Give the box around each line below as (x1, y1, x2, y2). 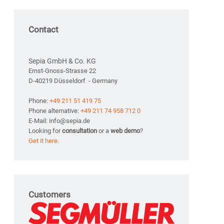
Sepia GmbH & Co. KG (28, 57, 96, 65)
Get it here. (28, 137, 59, 145)
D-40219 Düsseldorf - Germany (28, 77, 117, 85)
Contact (28, 24, 58, 35)
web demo (110, 127, 140, 135)
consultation (62, 127, 97, 135)
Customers (28, 189, 70, 200)
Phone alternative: (28, 107, 80, 115)
